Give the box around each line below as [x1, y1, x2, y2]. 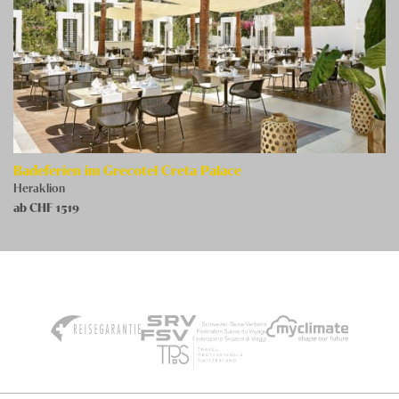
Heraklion [13, 178, 65, 196]
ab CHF [13, 198, 55, 216]
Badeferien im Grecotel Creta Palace [13, 159, 241, 180]
